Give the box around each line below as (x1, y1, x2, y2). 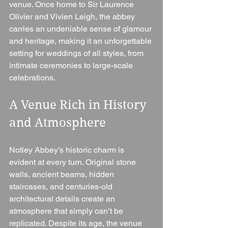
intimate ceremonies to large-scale (9, 60, 135, 70)
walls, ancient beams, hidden (9, 169, 116, 179)
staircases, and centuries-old (9, 181, 115, 191)
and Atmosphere (9, 115, 106, 130)
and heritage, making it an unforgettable (9, 36, 154, 46)
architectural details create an (9, 193, 117, 204)
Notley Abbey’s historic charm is (9, 145, 126, 155)
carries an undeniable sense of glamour (9, 23, 154, 34)
